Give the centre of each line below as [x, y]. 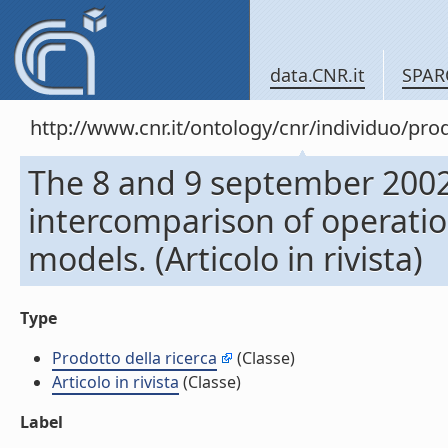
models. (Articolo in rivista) [225, 258]
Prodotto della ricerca [134, 358]
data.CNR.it [317, 75]
